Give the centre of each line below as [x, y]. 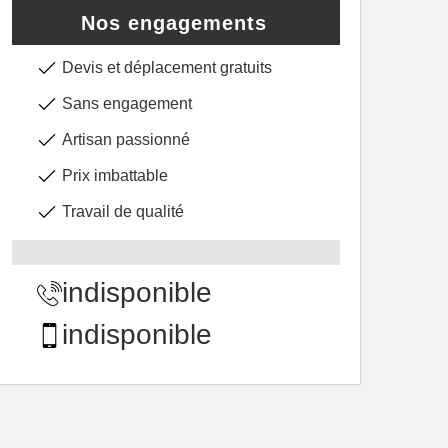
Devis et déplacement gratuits [167, 67]
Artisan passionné [126, 139]
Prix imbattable [115, 175]
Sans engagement [127, 103]
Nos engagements [173, 23]
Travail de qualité [123, 211]
